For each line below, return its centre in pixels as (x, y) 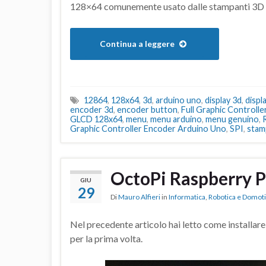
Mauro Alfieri (139, 197)
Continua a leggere (138, 44)
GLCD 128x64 (96, 119)
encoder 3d (92, 110)
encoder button (147, 110)
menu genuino (232, 119)
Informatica (187, 197)
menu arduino (176, 119)
